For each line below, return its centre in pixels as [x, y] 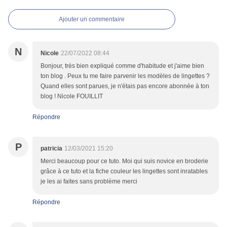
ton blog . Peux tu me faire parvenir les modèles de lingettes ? [125, 76]
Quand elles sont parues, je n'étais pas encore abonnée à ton [125, 86]
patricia [51, 149]
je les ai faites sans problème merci [89, 182]
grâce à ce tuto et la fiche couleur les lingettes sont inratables [124, 172]
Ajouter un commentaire [92, 20]
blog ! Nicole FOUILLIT [72, 97]
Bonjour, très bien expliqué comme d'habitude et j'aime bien [122, 66]
